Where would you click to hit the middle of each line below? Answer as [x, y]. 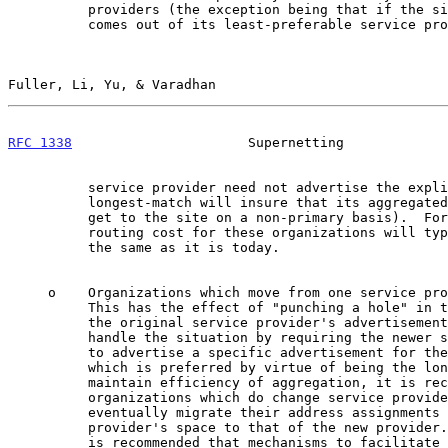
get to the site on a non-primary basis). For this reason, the [48, 217]
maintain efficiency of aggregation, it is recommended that [48, 382]
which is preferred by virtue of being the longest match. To [48, 367]
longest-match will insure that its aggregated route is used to [48, 202]
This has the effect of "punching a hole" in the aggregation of [48, 307]
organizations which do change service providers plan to [48, 397]
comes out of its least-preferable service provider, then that [48, 24]
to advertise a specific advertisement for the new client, [48, 352]
